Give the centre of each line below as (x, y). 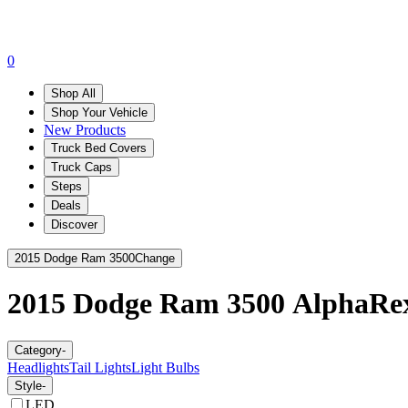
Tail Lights (100, 367)
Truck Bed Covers (99, 148)
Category (38, 350)
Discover (74, 224)
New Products (85, 129)
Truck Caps (82, 167)
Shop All (73, 93)
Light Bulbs (165, 367)
